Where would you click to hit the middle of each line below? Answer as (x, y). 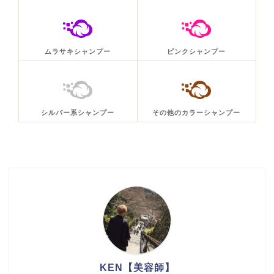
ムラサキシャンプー (78, 51)
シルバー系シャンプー (78, 112)
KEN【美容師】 (137, 267)
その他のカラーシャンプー (196, 112)
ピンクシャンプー (196, 51)
